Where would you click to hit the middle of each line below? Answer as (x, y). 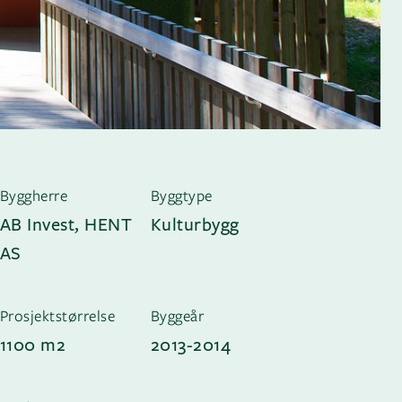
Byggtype (181, 195)
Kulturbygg (195, 223)
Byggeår (177, 315)
